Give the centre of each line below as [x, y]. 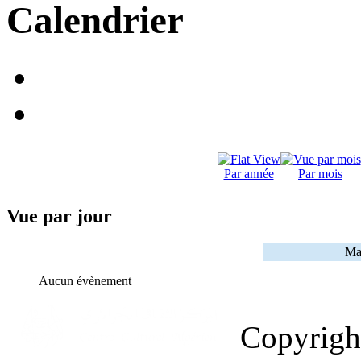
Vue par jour [59, 216]
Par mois [320, 174]
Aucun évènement [85, 281]
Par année [249, 174]
